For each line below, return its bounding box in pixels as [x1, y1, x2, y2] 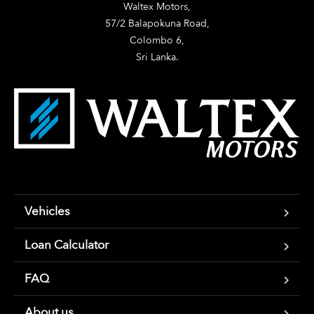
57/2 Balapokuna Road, [104, 17, 210, 31]
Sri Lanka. [135, 50, 179, 64]
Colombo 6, [130, 34, 184, 48]
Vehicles [25, 203, 70, 220]
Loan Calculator [25, 237, 109, 254]
